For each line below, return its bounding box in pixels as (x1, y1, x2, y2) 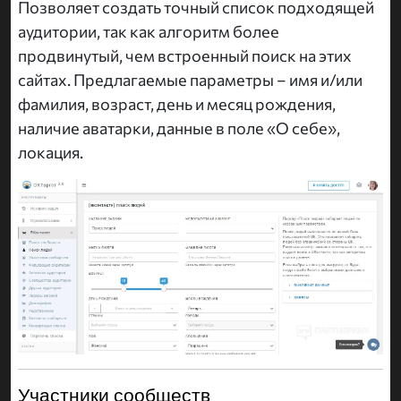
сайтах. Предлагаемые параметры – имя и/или (18, 69, 363, 90)
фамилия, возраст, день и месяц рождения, (18, 93, 336, 114)
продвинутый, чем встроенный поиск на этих (18, 45, 352, 65)
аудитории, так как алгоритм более (18, 21, 279, 41)
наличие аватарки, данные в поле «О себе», (18, 117, 340, 138)
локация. (18, 141, 83, 162)
